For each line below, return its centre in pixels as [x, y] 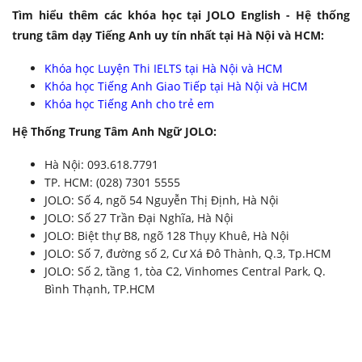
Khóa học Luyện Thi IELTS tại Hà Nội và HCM [164, 69]
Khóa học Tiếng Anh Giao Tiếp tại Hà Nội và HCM [176, 86]
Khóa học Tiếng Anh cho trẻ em [129, 104]
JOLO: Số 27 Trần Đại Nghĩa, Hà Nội [139, 218]
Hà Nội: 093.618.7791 [101, 165]
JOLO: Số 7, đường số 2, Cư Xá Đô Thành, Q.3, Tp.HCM [188, 254]
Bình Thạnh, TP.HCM [100, 289]
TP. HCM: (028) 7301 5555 [112, 183]
